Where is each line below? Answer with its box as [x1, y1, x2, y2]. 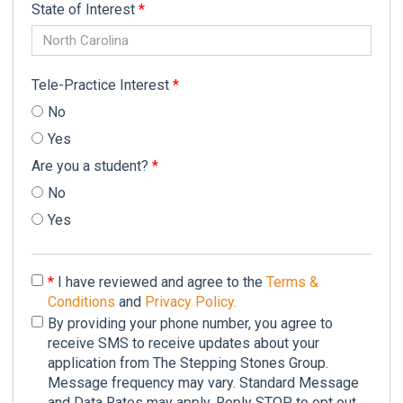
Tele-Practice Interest [31, 76, 173, 94]
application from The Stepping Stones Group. [48, 354, 328, 372]
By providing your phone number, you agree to [48, 315, 333, 332]
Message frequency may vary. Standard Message [48, 374, 359, 391]
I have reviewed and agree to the [54, 273, 266, 291]
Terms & [266, 273, 318, 291]
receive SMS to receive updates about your [48, 335, 319, 352]
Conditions [48, 293, 115, 310]
